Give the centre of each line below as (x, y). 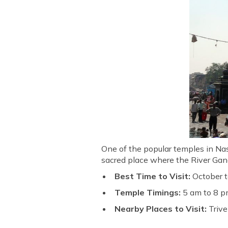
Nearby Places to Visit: (161, 208)
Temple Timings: (148, 192)
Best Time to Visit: (154, 176)
